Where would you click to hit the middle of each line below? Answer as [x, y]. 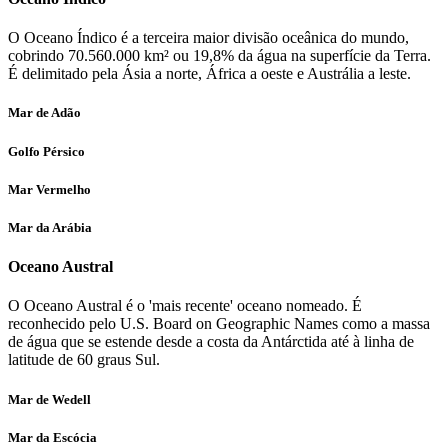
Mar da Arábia [50, 227]
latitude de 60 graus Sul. [84, 360]
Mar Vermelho [49, 189]
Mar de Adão [44, 113]
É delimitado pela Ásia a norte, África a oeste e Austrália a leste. [209, 74]
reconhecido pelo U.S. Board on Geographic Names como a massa [219, 324]
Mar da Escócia [52, 437]
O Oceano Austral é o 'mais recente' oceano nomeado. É [185, 306]
